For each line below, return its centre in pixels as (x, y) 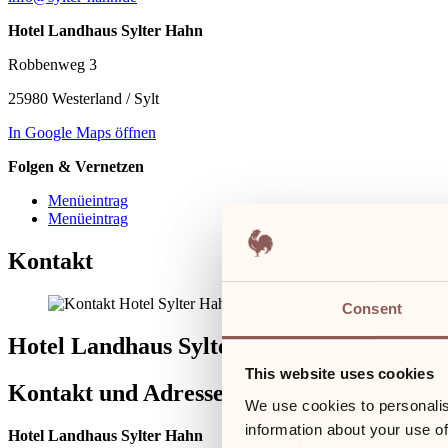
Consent (372, 308)
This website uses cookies (339, 374)
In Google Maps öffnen (82, 133)
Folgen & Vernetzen (76, 167)
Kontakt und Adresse (116, 392)
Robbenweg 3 (52, 65)
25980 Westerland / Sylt (83, 99)
